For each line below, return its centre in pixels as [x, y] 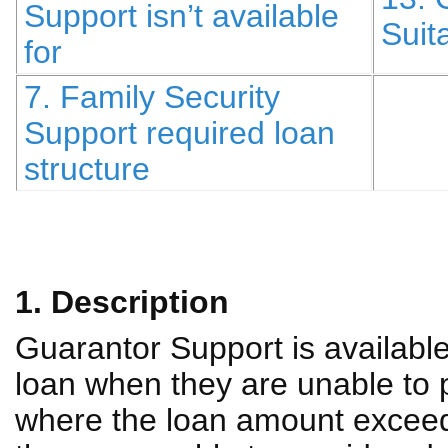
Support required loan [179, 133]
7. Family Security [152, 97]
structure [87, 169]
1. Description [122, 302]
